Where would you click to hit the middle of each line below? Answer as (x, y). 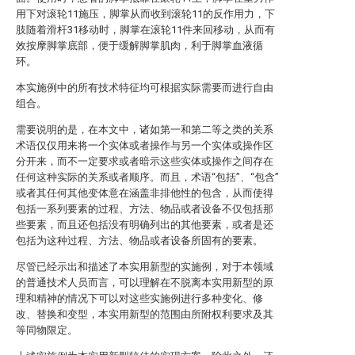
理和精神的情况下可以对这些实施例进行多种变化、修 (139, 298)
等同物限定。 (47, 330)
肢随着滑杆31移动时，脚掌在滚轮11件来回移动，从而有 (145, 30)
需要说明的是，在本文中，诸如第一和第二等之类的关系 (145, 130)
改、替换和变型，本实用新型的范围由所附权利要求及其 (145, 314)
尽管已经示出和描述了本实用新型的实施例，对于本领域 (145, 267)
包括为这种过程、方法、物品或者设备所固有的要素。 (139, 240)
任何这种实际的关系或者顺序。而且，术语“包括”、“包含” (147, 177)
